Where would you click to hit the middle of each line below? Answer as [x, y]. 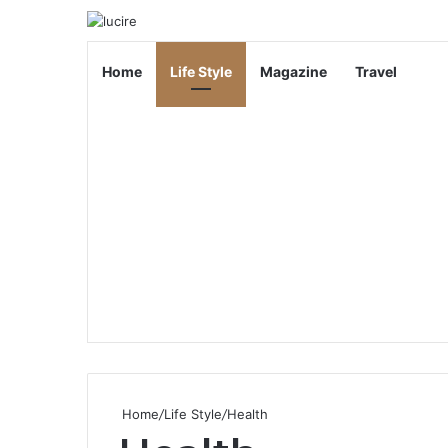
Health [247, 414]
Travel [376, 71]
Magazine [293, 71]
